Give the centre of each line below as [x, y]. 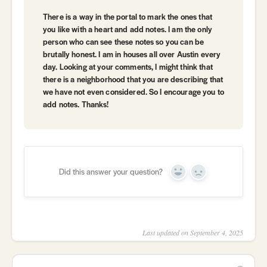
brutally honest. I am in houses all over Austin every [132, 54]
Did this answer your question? [111, 172]
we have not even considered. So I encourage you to [134, 92]
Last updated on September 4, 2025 [193, 233]
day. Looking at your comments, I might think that [128, 67]
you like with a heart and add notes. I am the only [128, 29]
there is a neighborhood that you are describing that [133, 79]
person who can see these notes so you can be [124, 42]
